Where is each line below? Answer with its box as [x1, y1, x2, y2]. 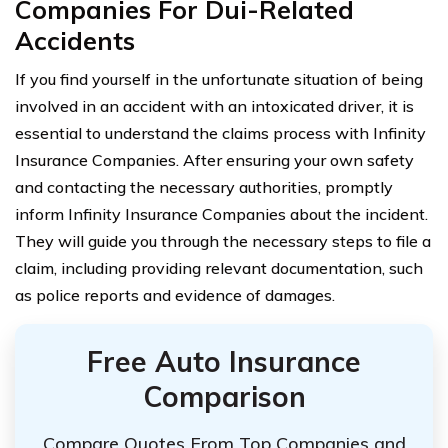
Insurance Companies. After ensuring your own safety [15, 149, 414, 170]
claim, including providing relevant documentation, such [15, 257, 423, 278]
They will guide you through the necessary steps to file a [15, 230, 431, 251]
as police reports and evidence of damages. [15, 284, 335, 305]
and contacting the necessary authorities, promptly [15, 176, 393, 197]
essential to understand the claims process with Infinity [15, 122, 426, 143]
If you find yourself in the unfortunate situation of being [15, 68, 423, 89]
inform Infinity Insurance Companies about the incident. [15, 203, 428, 224]
